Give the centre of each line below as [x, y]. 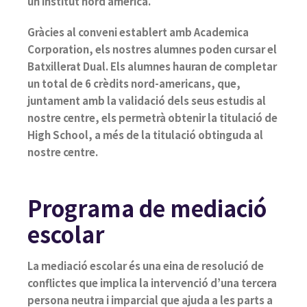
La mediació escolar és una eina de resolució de [146, 265]
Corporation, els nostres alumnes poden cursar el [152, 49]
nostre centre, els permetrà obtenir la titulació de [152, 117]
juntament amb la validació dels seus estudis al [147, 100]
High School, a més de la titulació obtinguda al [145, 134]
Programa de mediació [147, 207]
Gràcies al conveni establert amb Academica [138, 32]
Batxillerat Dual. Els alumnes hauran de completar [152, 66]
